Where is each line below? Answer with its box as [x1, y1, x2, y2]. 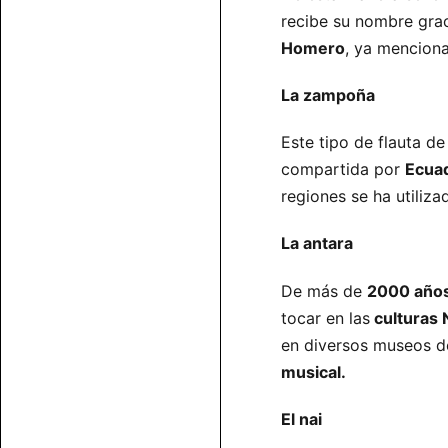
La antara [281, 233, 353, 254]
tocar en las [281, 307, 370, 328]
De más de [281, 280, 367, 301]
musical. [281, 361, 346, 382]
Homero [281, 37, 345, 58]
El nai [281, 408, 322, 429]
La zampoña [281, 84, 375, 105]
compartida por [281, 159, 405, 180]
